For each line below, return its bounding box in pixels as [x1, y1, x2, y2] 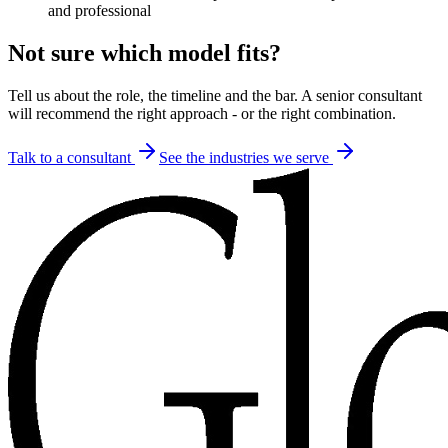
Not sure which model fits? [8, 40, 281, 67]
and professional [48, 2, 151, 20]
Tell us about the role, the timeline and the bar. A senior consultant [8, 86, 422, 104]
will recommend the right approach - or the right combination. [8, 104, 396, 122]
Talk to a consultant [8, 148, 135, 166]
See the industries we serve [159, 148, 333, 166]
